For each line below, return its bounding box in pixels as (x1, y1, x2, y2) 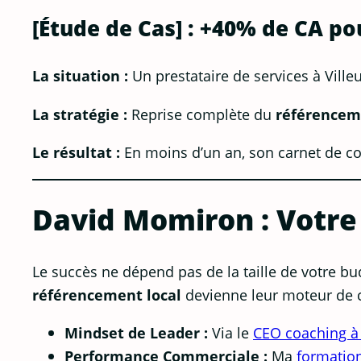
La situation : (32, 65, 128, 86)
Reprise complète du (127, 103, 276, 124)
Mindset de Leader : (64, 322, 208, 343)
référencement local (32, 284, 181, 305)
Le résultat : (32, 142, 120, 163)
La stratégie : (32, 103, 127, 124)
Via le (208, 322, 253, 343)
